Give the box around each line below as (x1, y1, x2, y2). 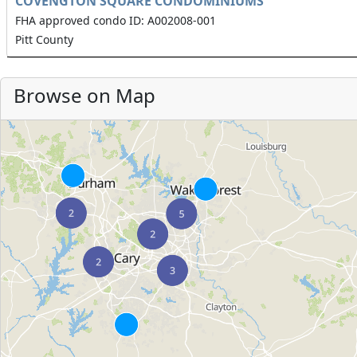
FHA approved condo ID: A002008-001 (15, 13, 216, 28)
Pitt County (15, 32, 73, 47)
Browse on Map (14, 82, 155, 108)
